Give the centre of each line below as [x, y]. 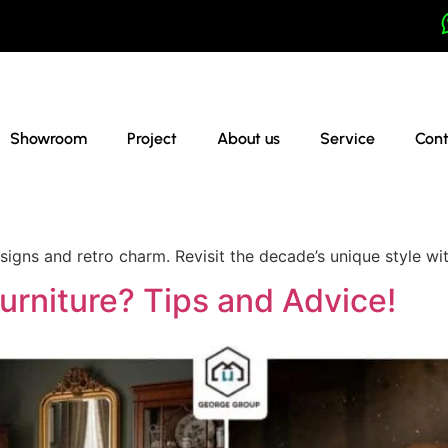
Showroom [49, 138]
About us [249, 138]
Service [348, 138]
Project [152, 138]
